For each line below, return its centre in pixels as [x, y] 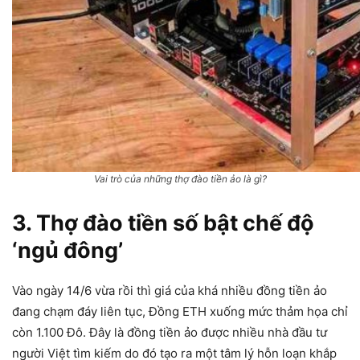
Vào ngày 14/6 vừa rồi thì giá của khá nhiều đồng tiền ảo [170, 290]
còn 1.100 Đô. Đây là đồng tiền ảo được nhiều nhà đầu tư [170, 332]
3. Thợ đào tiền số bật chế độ [163, 223]
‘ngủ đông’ [67, 250]
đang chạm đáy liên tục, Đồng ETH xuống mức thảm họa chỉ [180, 311]
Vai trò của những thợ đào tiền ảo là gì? [180, 178]
